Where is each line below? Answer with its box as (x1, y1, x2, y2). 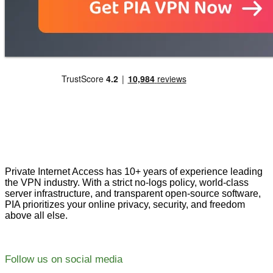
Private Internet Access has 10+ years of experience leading (5, 166, 263, 177)
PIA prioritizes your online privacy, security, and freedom (5, 199, 245, 210)
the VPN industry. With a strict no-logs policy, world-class (5, 177, 249, 188)
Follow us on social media (5, 253, 122, 266)
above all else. (5, 210, 68, 221)
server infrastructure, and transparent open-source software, (5, 188, 261, 199)
